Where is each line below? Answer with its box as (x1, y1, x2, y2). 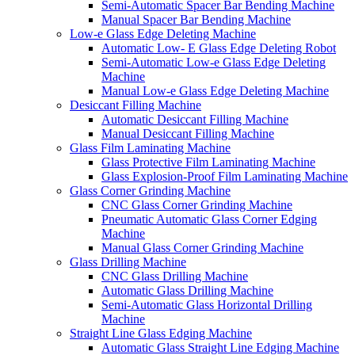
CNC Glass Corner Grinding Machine (101, 198, 292, 212)
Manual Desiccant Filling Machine (101, 127, 274, 140)
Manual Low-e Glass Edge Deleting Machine (101, 84, 329, 97)
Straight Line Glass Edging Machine (70, 326, 252, 340)
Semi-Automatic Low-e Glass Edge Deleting (101, 55, 326, 69)
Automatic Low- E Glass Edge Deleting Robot (101, 41, 336, 55)
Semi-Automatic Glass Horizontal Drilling (101, 298, 312, 311)
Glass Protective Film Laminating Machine (101, 155, 315, 169)
